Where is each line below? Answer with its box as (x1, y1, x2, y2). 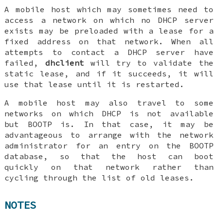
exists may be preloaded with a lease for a (4, 25, 214, 36)
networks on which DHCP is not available (4, 108, 214, 118)
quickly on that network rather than (4, 162, 214, 172)
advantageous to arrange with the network (4, 129, 214, 140)
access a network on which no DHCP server (4, 15, 214, 25)
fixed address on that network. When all (4, 36, 214, 46)
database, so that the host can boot (4, 151, 214, 161)
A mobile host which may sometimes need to (4, 4, 214, 14)
